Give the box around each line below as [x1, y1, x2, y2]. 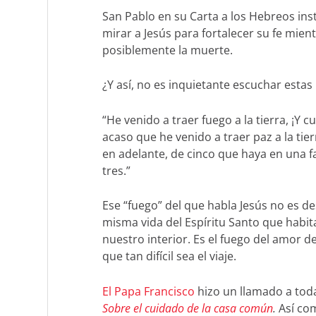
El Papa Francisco [102, 283, 195, 299]
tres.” [102, 162, 130, 178]
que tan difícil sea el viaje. [102, 248, 236, 265]
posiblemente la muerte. [102, 42, 233, 58]
